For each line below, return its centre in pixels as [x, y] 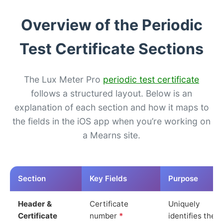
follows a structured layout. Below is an [111, 93]
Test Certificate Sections [111, 49]
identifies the [192, 216]
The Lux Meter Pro [63, 79]
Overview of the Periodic [111, 25]
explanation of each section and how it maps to [111, 107]
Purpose [183, 178]
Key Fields [108, 178]
